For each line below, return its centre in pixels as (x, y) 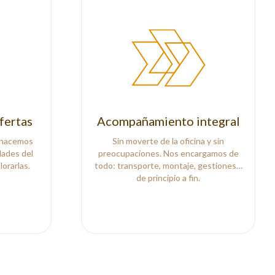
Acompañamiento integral (168, 121)
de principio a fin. (168, 177)
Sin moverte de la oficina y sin (168, 141)
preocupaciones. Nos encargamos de (168, 153)
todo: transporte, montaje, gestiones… (168, 165)
